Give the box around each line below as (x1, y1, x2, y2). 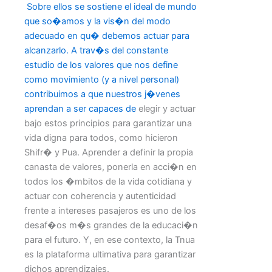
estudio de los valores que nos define (24, 59, 178, 70)
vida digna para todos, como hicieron (24, 132, 178, 143)
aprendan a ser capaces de (24, 103, 138, 114)
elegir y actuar (138, 103, 195, 114)
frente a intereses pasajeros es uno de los (24, 205, 196, 216)
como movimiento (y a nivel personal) (24, 73, 179, 85)
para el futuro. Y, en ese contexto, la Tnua (24, 234, 195, 245)
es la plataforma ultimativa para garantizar (24, 248, 195, 260)
